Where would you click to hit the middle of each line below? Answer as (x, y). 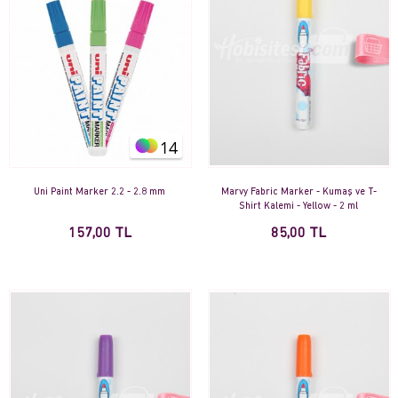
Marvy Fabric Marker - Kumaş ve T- (298, 193)
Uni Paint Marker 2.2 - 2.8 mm (99, 193)
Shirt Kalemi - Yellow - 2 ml (298, 207)
